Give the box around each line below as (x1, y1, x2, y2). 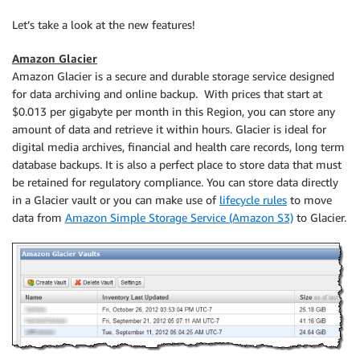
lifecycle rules (219, 193, 287, 207)
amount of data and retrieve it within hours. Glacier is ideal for (12, 122, 326, 136)
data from (12, 211, 65, 224)
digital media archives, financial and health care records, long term (12, 140, 345, 153)
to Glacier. (293, 211, 346, 224)
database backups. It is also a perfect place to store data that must (12, 157, 342, 171)
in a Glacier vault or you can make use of (12, 193, 219, 207)
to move (287, 193, 332, 207)
